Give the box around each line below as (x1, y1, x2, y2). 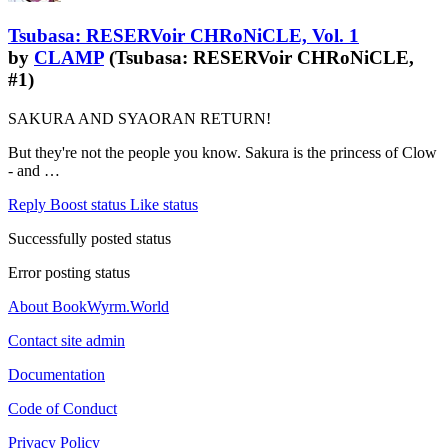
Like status (130, 195, 198, 213)
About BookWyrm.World (8, 297, 169, 315)
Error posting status (8, 263, 130, 281)
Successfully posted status (8, 229, 171, 247)
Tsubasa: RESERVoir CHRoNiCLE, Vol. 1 (8, 24, 359, 46)
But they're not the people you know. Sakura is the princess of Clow (8, 143, 437, 161)
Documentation (8, 365, 105, 383)
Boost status (50, 195, 126, 213)
